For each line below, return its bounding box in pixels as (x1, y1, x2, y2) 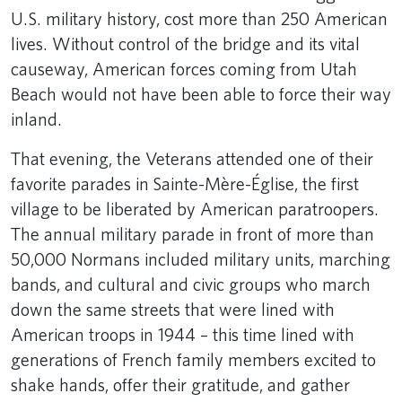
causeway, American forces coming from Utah (11, 57, 357, 80)
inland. (11, 108, 62, 130)
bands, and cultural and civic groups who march (11, 273, 371, 295)
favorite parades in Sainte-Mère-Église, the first (11, 172, 359, 195)
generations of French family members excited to (11, 348, 376, 371)
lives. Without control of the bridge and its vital (11, 32, 360, 55)
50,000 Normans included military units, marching (11, 248, 390, 270)
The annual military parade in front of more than (11, 223, 374, 245)
